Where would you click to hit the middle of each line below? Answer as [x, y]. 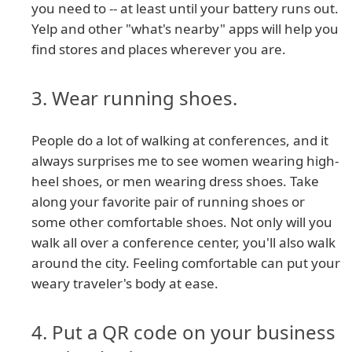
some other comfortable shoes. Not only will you [182, 222]
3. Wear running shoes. [134, 98]
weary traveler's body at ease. [125, 284]
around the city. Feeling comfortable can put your [186, 263]
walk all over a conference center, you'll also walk [183, 243]
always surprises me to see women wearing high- [185, 161]
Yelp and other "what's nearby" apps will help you [185, 29]
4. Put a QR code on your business [183, 332]
